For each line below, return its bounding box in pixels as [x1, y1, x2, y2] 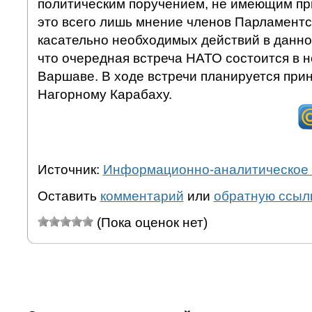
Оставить [37, 188, 100, 203]
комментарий [100, 188, 184, 203]
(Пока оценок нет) [93, 214, 208, 230]
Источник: [37, 162, 103, 177]
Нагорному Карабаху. [37, 86, 172, 102]
